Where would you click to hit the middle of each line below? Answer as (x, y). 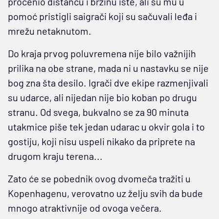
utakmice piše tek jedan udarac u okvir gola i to (106, 126)
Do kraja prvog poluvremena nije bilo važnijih (102, 53)
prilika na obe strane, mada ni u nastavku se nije (108, 68)
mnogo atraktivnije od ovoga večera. (85, 208)
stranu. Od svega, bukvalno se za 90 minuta (98, 112)
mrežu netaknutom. (50, 31)
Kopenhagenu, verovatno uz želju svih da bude (105, 193)
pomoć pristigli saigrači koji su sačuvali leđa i (102, 16)
